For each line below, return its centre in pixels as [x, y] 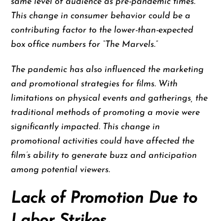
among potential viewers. [61, 170]
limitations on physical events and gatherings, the [110, 98]
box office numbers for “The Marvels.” [85, 45]
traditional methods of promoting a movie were [106, 112]
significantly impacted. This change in [86, 127]
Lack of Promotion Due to [104, 199]
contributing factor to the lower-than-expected [102, 31]
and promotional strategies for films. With [94, 84]
